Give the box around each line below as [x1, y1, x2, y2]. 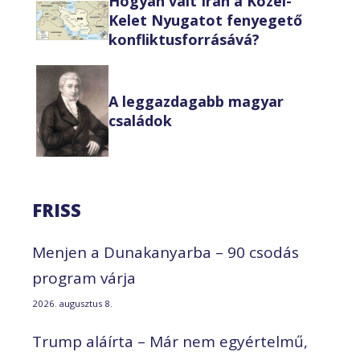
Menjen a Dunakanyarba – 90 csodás [32, 242, 299, 264]
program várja [32, 268, 136, 289]
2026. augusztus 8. [32, 297, 112, 310]
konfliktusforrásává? [108, 30, 260, 50]
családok [108, 111, 172, 131]
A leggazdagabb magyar [108, 92, 284, 112]
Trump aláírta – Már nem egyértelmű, [32, 331, 308, 353]
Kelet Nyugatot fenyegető [108, 10, 302, 31]
